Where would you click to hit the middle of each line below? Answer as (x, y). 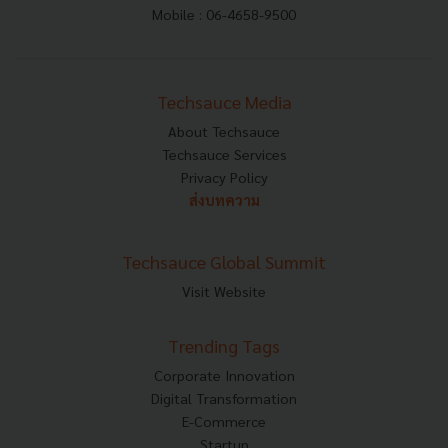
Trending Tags (224, 345)
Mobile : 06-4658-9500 (224, 13)
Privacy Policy (224, 176)
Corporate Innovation (224, 374)
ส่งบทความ (224, 199)
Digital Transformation (224, 397)
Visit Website (224, 290)
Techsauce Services (224, 153)
